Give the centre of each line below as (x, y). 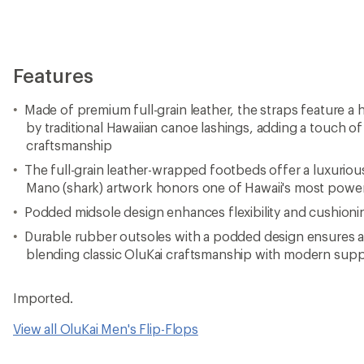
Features (53, 75)
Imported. (43, 298)
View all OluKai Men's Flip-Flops (106, 329)
